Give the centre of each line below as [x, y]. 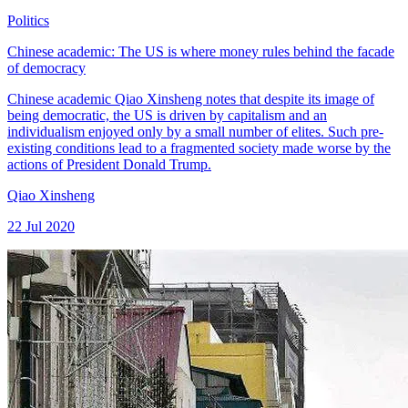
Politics [28, 21]
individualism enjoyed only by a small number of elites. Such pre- [195, 132]
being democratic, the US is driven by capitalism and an [167, 116]
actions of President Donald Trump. [109, 165]
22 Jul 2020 [41, 227]
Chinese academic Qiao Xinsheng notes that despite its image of [191, 99]
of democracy [46, 68]
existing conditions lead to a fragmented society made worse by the [199, 148]
